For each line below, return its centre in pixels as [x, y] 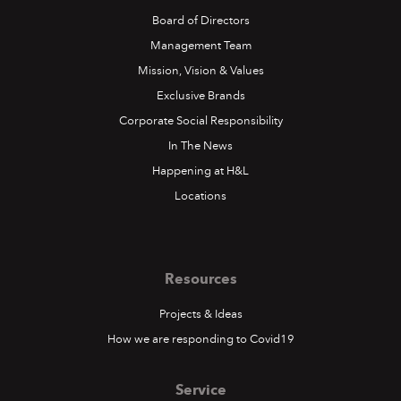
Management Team [200, 46]
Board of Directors [200, 21]
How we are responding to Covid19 [200, 340]
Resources [200, 279]
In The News [200, 146]
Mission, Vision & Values [200, 71]
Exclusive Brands [200, 96]
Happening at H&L [200, 171]
